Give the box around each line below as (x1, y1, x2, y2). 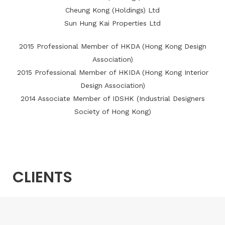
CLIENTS (13, 167, 72, 188)
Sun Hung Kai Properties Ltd (64, 19, 161, 27)
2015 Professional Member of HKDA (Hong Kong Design (19, 42, 206, 50)
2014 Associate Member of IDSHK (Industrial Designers (20, 94, 205, 102)
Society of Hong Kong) (74, 107, 151, 116)
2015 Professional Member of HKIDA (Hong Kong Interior (17, 68, 208, 76)
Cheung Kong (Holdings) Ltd (65, 6, 160, 14)
